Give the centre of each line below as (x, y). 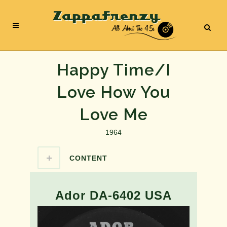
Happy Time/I (113, 70)
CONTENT (88, 158)
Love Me (113, 114)
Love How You (113, 92)
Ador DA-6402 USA (113, 195)
